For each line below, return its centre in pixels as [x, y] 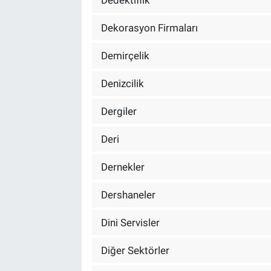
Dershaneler [128, 194]
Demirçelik [125, 55]
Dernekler [122, 167]
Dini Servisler [130, 222]
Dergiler [119, 111]
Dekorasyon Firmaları [149, 28]
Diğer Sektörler [135, 250]
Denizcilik [122, 83]
